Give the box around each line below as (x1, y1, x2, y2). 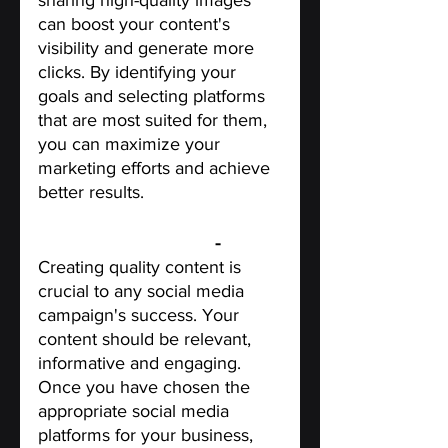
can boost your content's (38, 14, 235, 35)
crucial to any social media (38, 281, 249, 302)
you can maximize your (38, 134, 225, 155)
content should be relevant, (38, 329, 256, 350)
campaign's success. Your (38, 305, 244, 326)
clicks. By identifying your (38, 62, 241, 83)
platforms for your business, (38, 425, 258, 446)
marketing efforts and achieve (38, 158, 275, 179)
